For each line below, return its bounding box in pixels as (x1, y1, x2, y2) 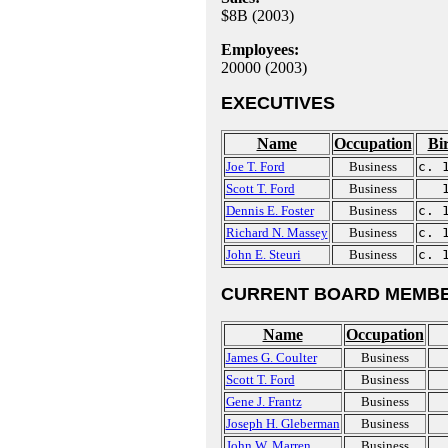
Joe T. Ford (225, 159, 285, 174)
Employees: (220, 41, 299, 58)
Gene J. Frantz (225, 394, 302, 409)
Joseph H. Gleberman (225, 416, 340, 431)
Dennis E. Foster (225, 203, 314, 218)
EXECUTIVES (220, 93, 335, 113)
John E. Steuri (225, 247, 301, 262)
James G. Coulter (225, 350, 317, 365)
